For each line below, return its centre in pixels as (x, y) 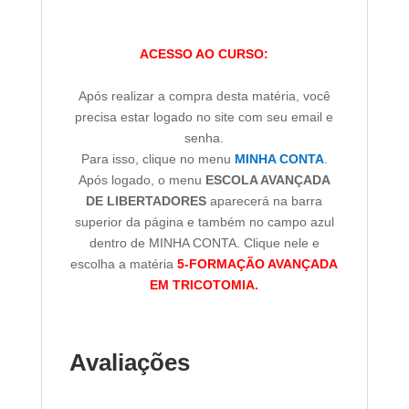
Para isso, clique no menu (157, 159)
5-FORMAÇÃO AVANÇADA (258, 264)
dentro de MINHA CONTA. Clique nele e (204, 243)
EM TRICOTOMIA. (204, 285)
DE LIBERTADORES (147, 201)
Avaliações (129, 363)
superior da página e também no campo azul (204, 222)
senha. (204, 138)
